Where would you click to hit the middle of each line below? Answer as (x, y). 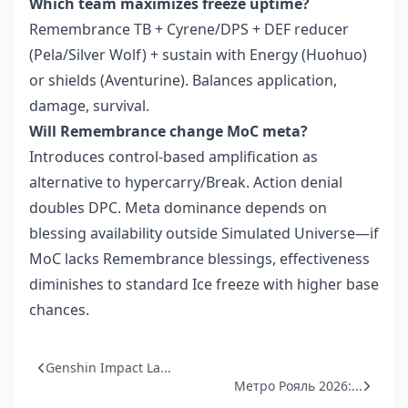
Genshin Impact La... (108, 368)
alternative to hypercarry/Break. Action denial (186, 183)
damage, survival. (89, 106)
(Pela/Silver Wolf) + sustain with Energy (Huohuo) (198, 55)
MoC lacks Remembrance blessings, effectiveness (199, 259)
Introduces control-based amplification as (173, 157)
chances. (59, 310)
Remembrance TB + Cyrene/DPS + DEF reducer (189, 30)
